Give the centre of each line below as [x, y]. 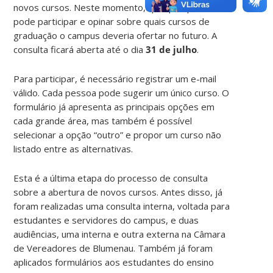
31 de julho [170, 49]
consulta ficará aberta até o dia [79, 49]
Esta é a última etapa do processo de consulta [111, 178]
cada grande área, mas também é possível [103, 120]
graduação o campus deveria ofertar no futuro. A [115, 35]
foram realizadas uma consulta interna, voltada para [122, 206]
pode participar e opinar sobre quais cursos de [112, 21]
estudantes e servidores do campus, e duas [106, 220]
